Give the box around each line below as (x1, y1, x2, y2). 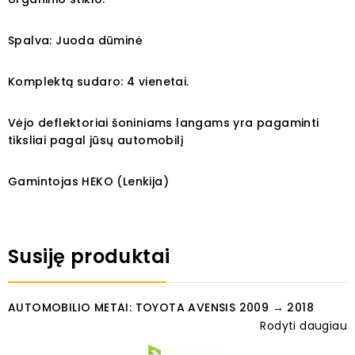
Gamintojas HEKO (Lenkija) (8, 174, 169, 190)
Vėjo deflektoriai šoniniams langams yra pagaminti (8, 115, 319, 132)
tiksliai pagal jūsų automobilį (8, 132, 185, 149)
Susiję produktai (8, 243, 170, 270)
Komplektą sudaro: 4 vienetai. (8, 74, 189, 90)
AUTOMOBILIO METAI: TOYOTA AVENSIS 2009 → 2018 (8, 300, 314, 316)
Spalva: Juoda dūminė (8, 32, 143, 49)
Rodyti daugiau (260, 318, 347, 334)
